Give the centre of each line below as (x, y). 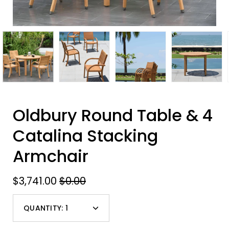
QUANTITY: (43, 208)
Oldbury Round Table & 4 (113, 115)
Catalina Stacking (85, 135)
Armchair (51, 156)
